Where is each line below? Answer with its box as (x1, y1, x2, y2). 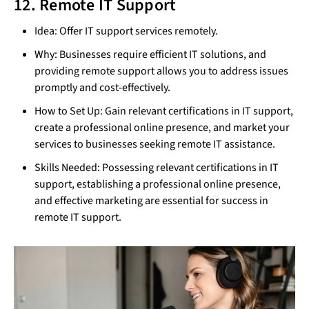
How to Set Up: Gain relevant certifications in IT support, (34, 103, 293, 119)
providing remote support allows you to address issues (34, 63, 288, 79)
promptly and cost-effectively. (34, 80, 170, 96)
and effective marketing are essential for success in (34, 193, 268, 209)
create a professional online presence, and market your (34, 120, 290, 136)
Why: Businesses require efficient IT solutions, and (34, 47, 266, 63)
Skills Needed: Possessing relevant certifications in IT (34, 160, 279, 176)
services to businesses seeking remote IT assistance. (34, 137, 275, 152)
